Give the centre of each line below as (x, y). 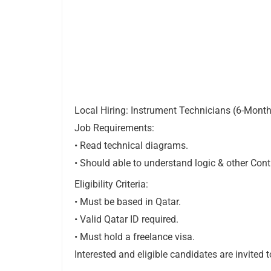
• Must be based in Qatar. (128, 202)
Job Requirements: (114, 128)
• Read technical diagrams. (131, 146)
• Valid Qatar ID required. (126, 220)
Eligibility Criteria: (111, 184)
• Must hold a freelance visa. (135, 237)
